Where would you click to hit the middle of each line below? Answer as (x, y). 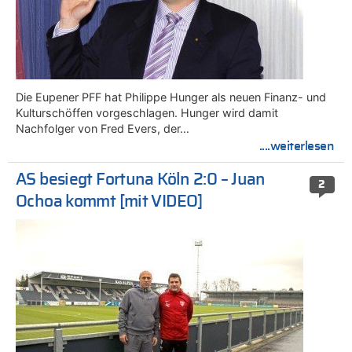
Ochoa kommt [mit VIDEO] (109, 202)
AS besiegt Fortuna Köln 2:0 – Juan (141, 180)
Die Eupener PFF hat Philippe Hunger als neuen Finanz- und (171, 97)
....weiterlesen (297, 146)
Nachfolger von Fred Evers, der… (103, 128)
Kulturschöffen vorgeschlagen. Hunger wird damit (147, 112)
